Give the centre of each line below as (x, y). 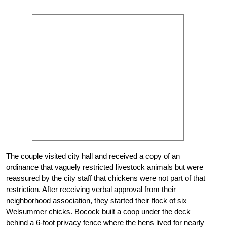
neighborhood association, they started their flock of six (97, 200)
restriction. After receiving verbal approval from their (91, 189)
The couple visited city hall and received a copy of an (93, 156)
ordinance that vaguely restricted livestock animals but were (105, 167)
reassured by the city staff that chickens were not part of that (106, 178)
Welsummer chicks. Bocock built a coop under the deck (98, 211)
